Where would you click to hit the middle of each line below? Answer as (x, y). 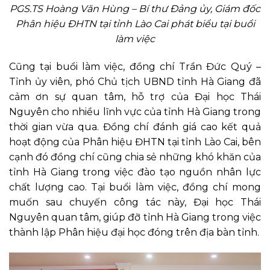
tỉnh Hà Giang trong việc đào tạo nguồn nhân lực (135, 172)
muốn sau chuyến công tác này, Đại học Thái (135, 202)
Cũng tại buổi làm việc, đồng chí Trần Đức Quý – (135, 66)
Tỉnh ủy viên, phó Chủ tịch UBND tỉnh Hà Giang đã (135, 81)
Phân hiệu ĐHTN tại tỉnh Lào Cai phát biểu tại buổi (135, 24)
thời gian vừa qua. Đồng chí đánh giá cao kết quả (135, 127)
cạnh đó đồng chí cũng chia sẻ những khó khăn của (135, 157)
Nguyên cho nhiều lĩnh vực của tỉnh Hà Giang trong (135, 111)
